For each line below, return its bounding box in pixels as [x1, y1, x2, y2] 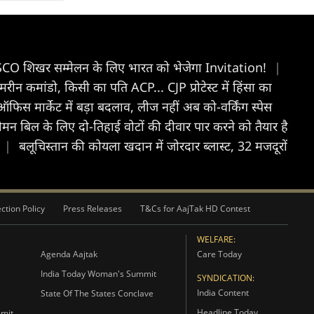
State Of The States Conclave [40, 287, 153, 299]
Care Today [196, 248, 242, 260]
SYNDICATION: [196, 272, 254, 284]
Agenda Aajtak [40, 248, 97, 260]
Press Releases [63, 203, 122, 214]
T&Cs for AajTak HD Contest [140, 203, 250, 214]
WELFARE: [196, 233, 235, 245]
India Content [196, 287, 249, 299]
